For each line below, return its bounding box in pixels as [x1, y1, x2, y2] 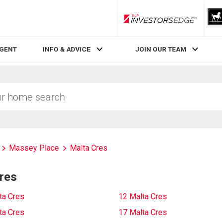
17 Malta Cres [118, 208, 167, 217]
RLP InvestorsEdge [160, 18, 216, 26]
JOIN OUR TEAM [135, 45, 186, 54]
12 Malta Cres [118, 192, 167, 201]
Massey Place [9, 143, 59, 153]
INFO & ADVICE [43, 45, 91, 54]
